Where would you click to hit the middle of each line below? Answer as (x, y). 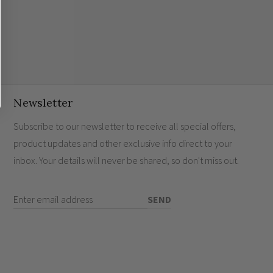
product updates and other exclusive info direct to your (123, 143)
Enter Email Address (51, 196)
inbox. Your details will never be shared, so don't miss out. (126, 160)
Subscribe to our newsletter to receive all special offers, (125, 126)
